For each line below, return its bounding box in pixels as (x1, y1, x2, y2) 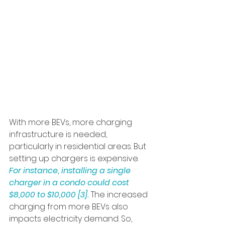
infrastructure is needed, (9, 128, 109, 140)
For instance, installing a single (9, 164, 133, 176)
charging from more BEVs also (9, 200, 130, 212)
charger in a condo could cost (9, 176, 131, 188)
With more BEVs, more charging (9, 116, 134, 128)
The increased (91, 188, 150, 200)
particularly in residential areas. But (9, 140, 148, 152)
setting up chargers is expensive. (9, 152, 141, 164)
